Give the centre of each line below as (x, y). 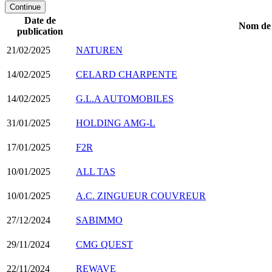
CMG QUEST (104, 244)
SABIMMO (99, 220)
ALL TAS (96, 171)
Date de (40, 20)
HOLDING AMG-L (116, 123)
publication (40, 31)
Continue (25, 7)
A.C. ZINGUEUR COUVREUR (141, 195)
